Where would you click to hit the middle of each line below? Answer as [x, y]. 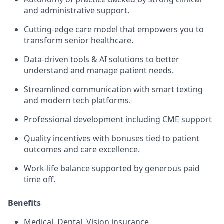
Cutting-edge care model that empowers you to [114, 30]
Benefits [24, 203]
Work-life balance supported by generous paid [112, 169]
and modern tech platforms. [77, 101]
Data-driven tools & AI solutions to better [102, 60]
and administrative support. [77, 11]
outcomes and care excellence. [82, 150]
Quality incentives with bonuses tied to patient [112, 139]
